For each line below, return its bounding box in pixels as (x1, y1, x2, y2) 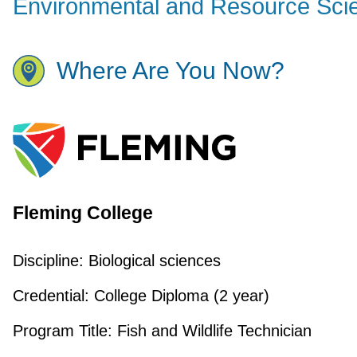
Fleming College (12, 202, 153, 224)
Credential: (12, 287, 89, 305)
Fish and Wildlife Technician (112, 322, 312, 340)
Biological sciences (83, 252, 221, 270)
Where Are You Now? (56, 57, 284, 84)
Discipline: (12, 252, 84, 270)
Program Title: (12, 322, 112, 340)
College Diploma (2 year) (88, 287, 269, 305)
